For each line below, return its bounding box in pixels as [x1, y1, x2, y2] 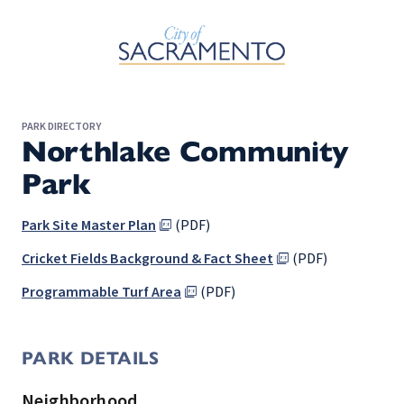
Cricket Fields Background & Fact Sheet [22, 249, 273, 269]
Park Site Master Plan [22, 216, 156, 235]
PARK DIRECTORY [22, 119, 101, 134]
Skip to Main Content [12, 13, 143, 33]
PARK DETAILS [22, 347, 160, 370]
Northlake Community [22, 133, 349, 170]
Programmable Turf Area [22, 282, 181, 302]
